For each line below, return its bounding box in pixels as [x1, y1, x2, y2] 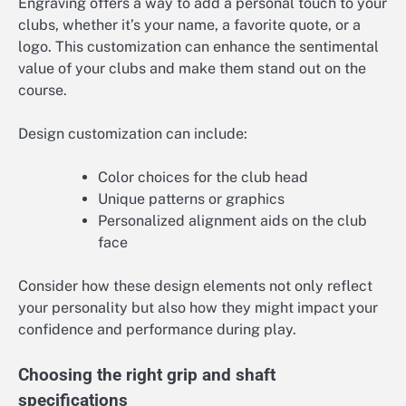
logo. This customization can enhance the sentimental [18, 38, 379, 56]
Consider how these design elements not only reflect [18, 277, 372, 295]
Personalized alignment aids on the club [98, 212, 367, 230]
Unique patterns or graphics [98, 190, 285, 208]
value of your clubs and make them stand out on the [18, 60, 366, 78]
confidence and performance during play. [18, 321, 296, 339]
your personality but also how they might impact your [18, 299, 378, 317]
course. [18, 82, 67, 100]
